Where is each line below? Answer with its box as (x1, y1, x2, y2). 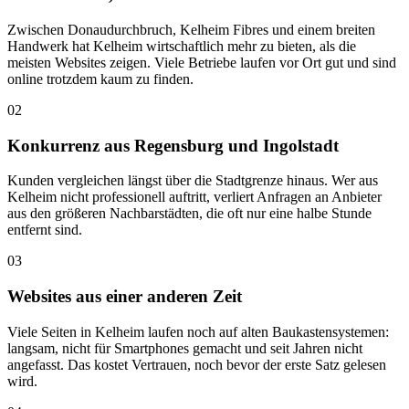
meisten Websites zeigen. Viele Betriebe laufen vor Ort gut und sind (7, 54, 396, 70)
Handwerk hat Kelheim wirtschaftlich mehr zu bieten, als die (7, 37, 356, 54)
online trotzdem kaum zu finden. (7, 70, 194, 87)
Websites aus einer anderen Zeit (7, 287, 242, 307)
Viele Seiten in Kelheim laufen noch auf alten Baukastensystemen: (7, 323, 389, 340)
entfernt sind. (7, 222, 82, 238)
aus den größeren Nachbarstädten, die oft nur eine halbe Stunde (7, 205, 372, 222)
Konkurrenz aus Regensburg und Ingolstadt (7, 135, 339, 155)
